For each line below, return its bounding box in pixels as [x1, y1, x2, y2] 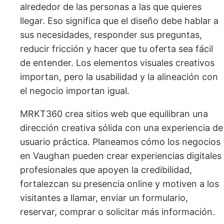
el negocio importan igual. [20, 85, 129, 96]
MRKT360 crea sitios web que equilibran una [20, 108, 208, 119]
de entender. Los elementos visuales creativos [20, 57, 214, 68]
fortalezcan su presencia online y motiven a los [20, 178, 219, 189]
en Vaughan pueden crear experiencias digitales [20, 150, 221, 161]
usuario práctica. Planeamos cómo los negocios [20, 136, 220, 147]
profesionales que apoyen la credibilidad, [20, 164, 192, 175]
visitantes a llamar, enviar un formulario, [20, 192, 188, 203]
